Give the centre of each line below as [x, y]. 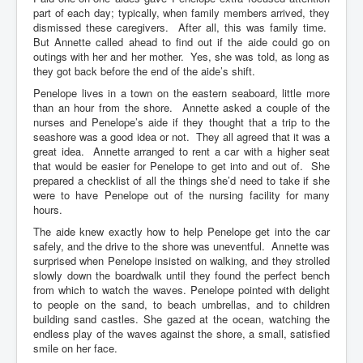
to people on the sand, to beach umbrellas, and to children [181, 304]
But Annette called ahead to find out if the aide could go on [181, 41]
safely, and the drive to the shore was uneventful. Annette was [181, 246]
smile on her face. [75, 348]
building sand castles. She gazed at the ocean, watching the [181, 318]
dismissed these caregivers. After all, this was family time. [181, 27]
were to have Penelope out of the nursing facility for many [181, 194]
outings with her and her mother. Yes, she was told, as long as [181, 56]
